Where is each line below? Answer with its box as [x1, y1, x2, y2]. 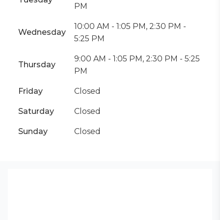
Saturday [18, 107, 54, 116]
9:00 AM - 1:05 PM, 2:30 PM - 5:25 [74, 54, 200, 63]
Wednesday [18, 27, 66, 37]
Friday [18, 86, 43, 96]
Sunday [18, 127, 48, 136]
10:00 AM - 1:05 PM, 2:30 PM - [74, 22, 186, 31]
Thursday [18, 60, 55, 69]
